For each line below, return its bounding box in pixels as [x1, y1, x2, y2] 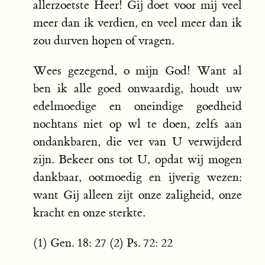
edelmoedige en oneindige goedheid [33, 99, 242, 114]
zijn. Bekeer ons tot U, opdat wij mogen [33, 152, 242, 167]
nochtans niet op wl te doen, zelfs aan [33, 117, 242, 132]
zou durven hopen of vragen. [33, 33, 174, 49]
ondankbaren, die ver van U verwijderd [33, 134, 242, 150]
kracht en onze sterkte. [33, 205, 145, 221]
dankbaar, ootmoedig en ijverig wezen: [33, 170, 242, 185]
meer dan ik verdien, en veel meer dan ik [33, 15, 242, 31]
